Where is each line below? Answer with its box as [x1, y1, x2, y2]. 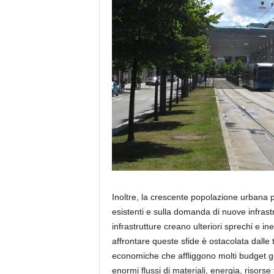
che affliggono [161, 251, 216, 261]
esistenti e [111, 207, 154, 217]
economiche [111, 251, 159, 261]
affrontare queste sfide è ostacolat [111, 236, 244, 246]
